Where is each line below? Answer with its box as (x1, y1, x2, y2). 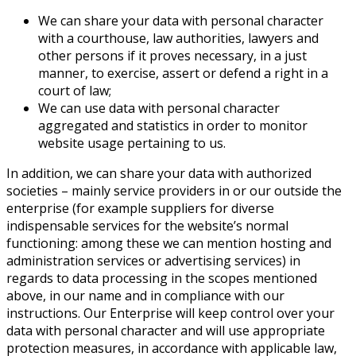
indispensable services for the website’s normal (6, 216, 288, 234)
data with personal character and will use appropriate (6, 321, 325, 339)
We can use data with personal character (38, 99, 280, 117)
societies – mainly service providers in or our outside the (6, 181, 342, 199)
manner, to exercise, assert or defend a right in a (38, 64, 328, 82)
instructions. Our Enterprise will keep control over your (6, 304, 335, 322)
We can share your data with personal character (38, 11, 323, 29)
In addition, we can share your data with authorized (6, 164, 311, 182)
